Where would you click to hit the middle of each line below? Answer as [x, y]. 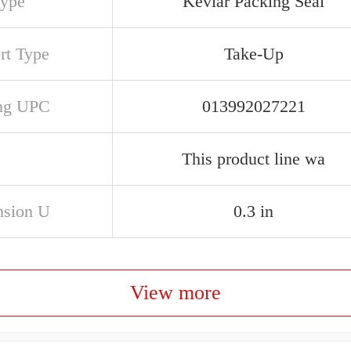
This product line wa [253, 159]
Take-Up [253, 54]
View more [175, 293]
